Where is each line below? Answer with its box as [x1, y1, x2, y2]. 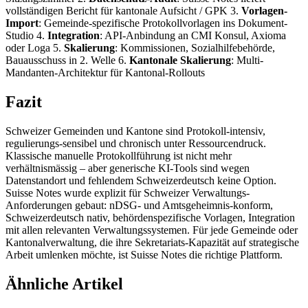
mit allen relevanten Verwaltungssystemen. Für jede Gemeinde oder [5, 223, 298, 236]
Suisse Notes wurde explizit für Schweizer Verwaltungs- [5, 186, 250, 199]
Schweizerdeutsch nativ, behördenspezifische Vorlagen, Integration [5, 211, 295, 223]
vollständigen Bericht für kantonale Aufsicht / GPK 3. [5, 5, 241, 17]
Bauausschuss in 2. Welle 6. [5, 54, 129, 67]
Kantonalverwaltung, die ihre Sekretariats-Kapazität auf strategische [5, 236, 299, 248]
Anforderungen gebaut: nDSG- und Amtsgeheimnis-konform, [5, 199, 273, 211]
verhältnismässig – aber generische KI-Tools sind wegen [5, 162, 250, 174]
